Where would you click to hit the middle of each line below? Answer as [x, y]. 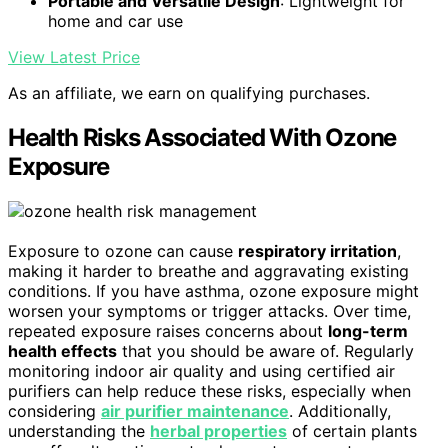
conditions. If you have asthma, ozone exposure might [213, 290]
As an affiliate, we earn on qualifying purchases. [189, 93]
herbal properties [218, 430]
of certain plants [352, 430]
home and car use [115, 21]
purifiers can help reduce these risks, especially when [209, 390]
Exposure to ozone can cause [123, 250]
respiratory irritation [317, 250]
